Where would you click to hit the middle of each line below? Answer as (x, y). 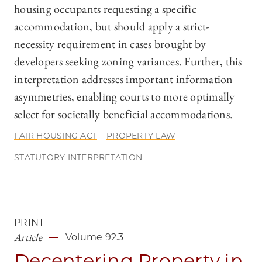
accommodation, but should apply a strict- (112, 27)
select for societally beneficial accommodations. (123, 114)
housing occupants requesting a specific (105, 9)
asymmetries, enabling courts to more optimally (125, 97)
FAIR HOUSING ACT (56, 136)
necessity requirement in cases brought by (110, 44)
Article (28, 237)
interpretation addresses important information (124, 79)
